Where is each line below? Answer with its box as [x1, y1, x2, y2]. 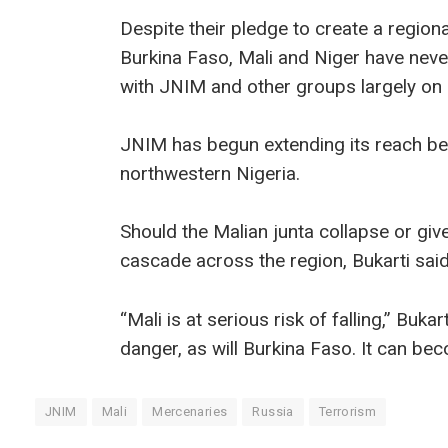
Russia [252, 403, 294, 419]
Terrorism [318, 403, 377, 419]
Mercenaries [152, 403, 228, 419]
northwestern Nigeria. [119, 162, 300, 186]
